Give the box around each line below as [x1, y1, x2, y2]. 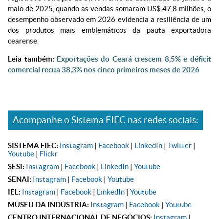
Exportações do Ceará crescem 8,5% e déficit [56, 55, 212, 64]
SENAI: [8, 175, 31, 183]
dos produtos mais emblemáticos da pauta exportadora [8, 26, 211, 35]
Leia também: [8, 55, 57, 64]
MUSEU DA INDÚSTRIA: [8, 200, 89, 209]
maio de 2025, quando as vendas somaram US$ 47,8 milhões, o [8, 4, 211, 13]
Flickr [40, 149, 58, 158]
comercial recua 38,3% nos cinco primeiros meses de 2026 [8, 66, 199, 74]
